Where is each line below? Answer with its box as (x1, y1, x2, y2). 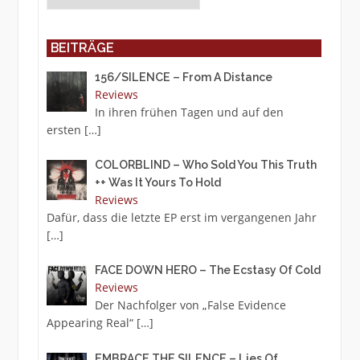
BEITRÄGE (50, 40, 114, 56)
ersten (46, 122, 84, 138)
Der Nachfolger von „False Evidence (95, 297, 287, 313)
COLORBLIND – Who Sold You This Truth (95, 158, 317, 172)
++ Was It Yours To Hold (95, 176, 222, 190)
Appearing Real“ (46, 315, 137, 331)
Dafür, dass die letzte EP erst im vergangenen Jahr (46, 210, 317, 226)
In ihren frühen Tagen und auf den (95, 104, 284, 121)
